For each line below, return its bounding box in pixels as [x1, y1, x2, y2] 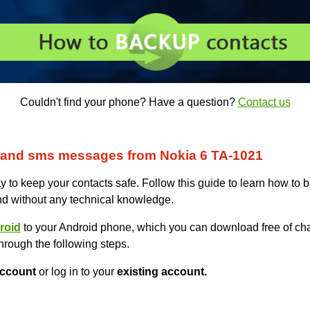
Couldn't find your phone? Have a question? [19, 96, 238, 109]
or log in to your [36, 266, 117, 278]
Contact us [237, 96, 291, 109]
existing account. [117, 266, 207, 278]
